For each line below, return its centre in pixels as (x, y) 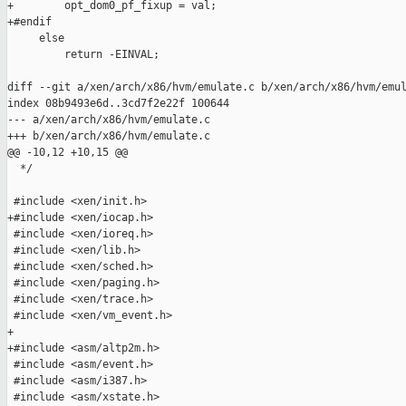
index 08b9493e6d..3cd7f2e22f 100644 (118, 104)
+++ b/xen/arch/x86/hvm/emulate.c (109, 136)
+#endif (29, 22)
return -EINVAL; (83, 55)
